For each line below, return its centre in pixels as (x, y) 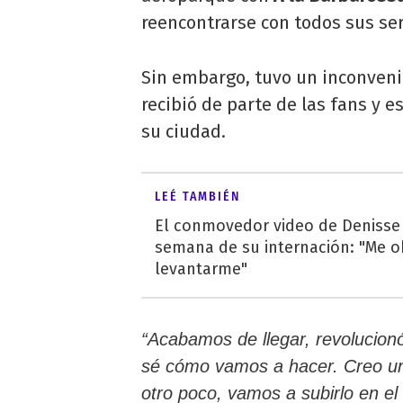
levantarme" (201, 269)
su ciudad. (184, 132)
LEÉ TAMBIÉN (197, 197)
